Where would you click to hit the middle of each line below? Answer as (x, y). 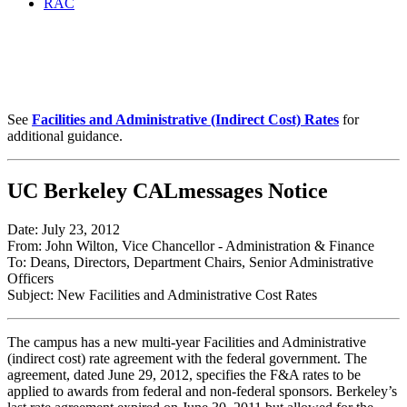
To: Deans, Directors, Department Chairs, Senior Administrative (190, 262)
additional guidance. (65, 136)
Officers (30, 278)
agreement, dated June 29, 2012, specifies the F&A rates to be (184, 374)
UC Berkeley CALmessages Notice (168, 190)
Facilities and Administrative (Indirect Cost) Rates (185, 119)
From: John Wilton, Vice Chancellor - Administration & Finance (191, 245)
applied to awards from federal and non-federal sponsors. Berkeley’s (202, 391)
